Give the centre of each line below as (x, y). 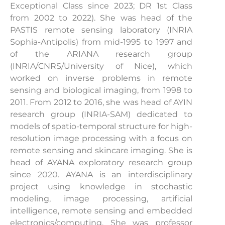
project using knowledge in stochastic (101, 186)
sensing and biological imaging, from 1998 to (101, 90)
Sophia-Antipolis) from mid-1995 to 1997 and (101, 42)
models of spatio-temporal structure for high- (101, 126)
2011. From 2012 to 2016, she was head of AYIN (101, 102)
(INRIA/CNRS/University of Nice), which (101, 66)
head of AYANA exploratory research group (101, 162)
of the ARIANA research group (101, 54)
